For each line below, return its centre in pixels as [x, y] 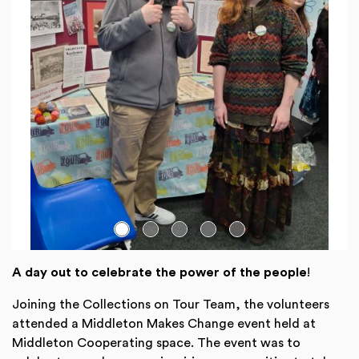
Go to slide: [45, 259]
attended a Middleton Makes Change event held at [164, 324]
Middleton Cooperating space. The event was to [156, 343]
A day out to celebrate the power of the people [159, 272]
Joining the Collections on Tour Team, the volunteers [171, 305]
